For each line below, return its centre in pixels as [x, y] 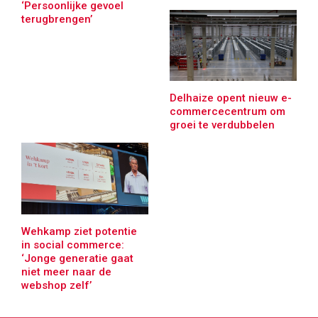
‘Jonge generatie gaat [77, 259]
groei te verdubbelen [222, 125]
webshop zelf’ [56, 286]
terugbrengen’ [57, 19]
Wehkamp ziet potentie [79, 232]
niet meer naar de [66, 272]
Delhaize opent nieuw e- [231, 98]
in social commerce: [73, 245]
